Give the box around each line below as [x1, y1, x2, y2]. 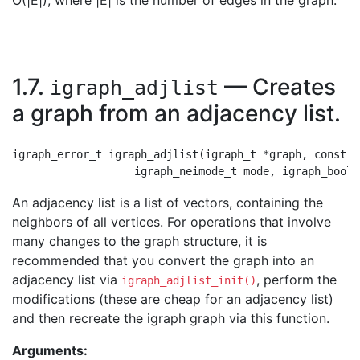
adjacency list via [12, 272, 121, 288]
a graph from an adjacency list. [12, 100, 341, 127]
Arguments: [12, 342, 91, 358]
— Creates [219, 73, 336, 100]
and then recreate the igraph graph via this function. [12, 310, 329, 326]
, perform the [256, 272, 337, 288]
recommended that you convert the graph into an [12, 252, 314, 268]
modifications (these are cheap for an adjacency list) [12, 291, 333, 307]
